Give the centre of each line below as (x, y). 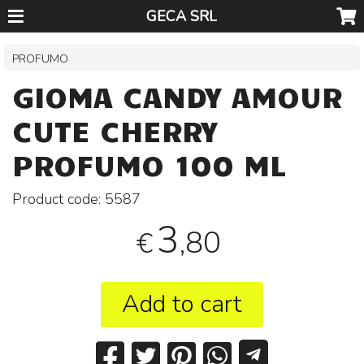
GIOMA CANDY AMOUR (178, 96)
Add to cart (182, 305)
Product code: (59, 199)
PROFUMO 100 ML (149, 164)
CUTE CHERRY (115, 130)
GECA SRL (182, 16)
